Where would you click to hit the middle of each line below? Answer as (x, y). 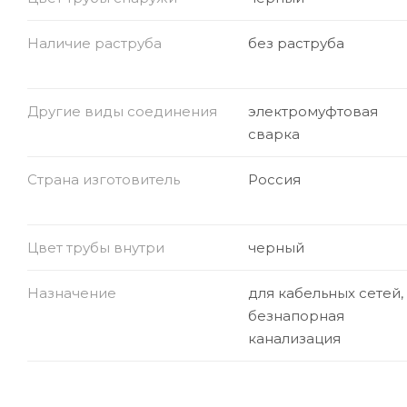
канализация (294, 338)
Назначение (72, 293)
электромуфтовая (313, 111)
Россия (274, 179)
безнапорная (296, 315)
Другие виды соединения (122, 111)
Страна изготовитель (104, 179)
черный (276, 247)
